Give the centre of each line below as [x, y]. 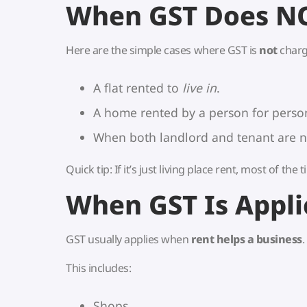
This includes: [99, 268]
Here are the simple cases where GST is [163, 50]
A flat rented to [138, 88]
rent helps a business [247, 240]
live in [199, 88]
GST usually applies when [128, 240]
